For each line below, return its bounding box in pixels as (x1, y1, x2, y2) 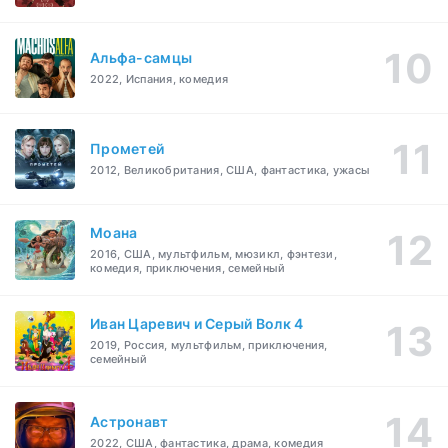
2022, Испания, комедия (90, 72, 229, 87)
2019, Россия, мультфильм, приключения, (90, 338, 328, 353)
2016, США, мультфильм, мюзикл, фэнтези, (90, 247, 337, 262)
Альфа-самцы (90, 49, 193, 67)
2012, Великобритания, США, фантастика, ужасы (90, 163, 371, 178)
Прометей (90, 140, 165, 158)
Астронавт (90, 413, 169, 431)
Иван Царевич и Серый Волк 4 (90, 315, 304, 333)
